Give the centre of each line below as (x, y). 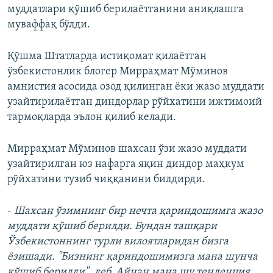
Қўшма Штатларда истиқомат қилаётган (107, 57)
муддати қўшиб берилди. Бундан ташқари (112, 227)
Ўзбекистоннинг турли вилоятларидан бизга (118, 242)
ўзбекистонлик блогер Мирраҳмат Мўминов (118, 72)
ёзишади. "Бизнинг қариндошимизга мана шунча (133, 257)
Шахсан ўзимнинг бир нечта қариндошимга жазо (138, 211)
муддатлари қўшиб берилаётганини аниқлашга (126, 10)
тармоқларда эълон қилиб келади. (92, 118)
